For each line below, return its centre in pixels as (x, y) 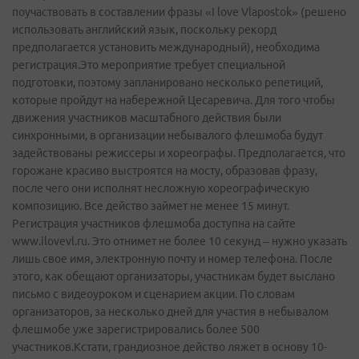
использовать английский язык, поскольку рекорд (144, 30)
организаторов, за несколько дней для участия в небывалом (170, 312)
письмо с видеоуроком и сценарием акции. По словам (153, 294)
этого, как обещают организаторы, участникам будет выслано (173, 277)
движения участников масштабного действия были (147, 118)
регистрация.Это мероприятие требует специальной (149, 65)
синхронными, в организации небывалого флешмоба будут (167, 136)
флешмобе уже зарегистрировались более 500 (136, 330)
